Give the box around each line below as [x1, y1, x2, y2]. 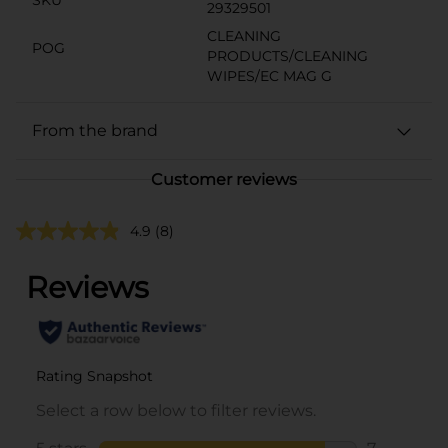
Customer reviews [151, 169, 297, 189]
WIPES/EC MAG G [207, 66, 332, 85]
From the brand [32, 120, 158, 140]
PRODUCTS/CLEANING [207, 46, 368, 65]
